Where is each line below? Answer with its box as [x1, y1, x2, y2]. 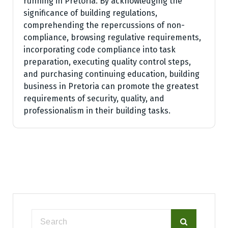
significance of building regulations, [23, 8, 157, 18]
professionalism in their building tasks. [23, 106, 170, 116]
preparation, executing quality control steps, [23, 57, 191, 67]
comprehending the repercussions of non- [23, 20, 185, 31]
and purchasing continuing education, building [23, 69, 199, 79]
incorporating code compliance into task [23, 45, 176, 55]
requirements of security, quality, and [23, 94, 164, 104]
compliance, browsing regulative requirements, [23, 33, 201, 43]
